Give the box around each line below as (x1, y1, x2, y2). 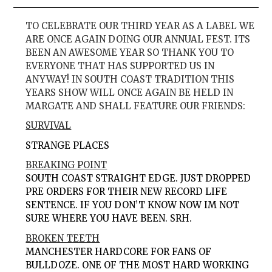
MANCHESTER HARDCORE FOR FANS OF (25, 245, 212, 257)
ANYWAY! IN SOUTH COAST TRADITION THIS (25, 73, 235, 85)
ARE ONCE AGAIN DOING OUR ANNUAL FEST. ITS (25, 33, 251, 45)
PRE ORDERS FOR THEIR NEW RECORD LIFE (25, 186, 228, 198)
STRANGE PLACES (25, 139, 110, 151)
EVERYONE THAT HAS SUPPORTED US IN (25, 59, 215, 72)
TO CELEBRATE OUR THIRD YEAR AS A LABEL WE (25, 19, 255, 32)
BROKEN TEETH (25, 232, 100, 244)
